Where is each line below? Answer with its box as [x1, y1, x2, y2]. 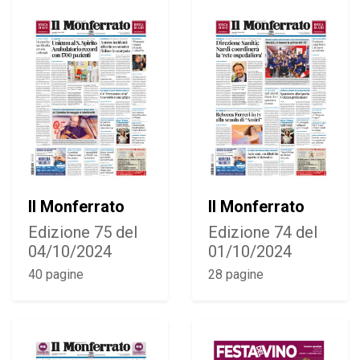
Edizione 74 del [208, 222, 317, 242]
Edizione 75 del [28, 222, 137, 242]
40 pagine [28, 266, 84, 282]
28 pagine [208, 266, 264, 282]
